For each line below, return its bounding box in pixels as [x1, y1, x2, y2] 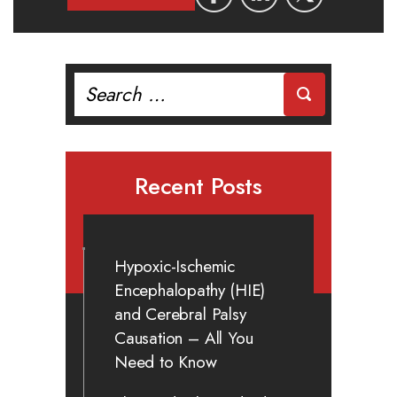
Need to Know [114, 349, 217, 374]
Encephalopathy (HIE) [114, 277, 266, 302]
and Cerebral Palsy [114, 301, 246, 326]
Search [74, 71, 115, 92]
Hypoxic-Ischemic [114, 253, 235, 278]
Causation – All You [114, 325, 253, 350]
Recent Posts [135, 168, 262, 203]
